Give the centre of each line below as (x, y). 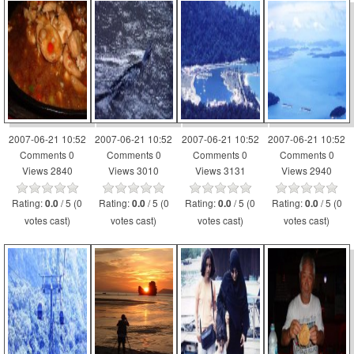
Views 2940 (307, 170)
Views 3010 (134, 170)
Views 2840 (47, 170)
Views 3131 (220, 170)
